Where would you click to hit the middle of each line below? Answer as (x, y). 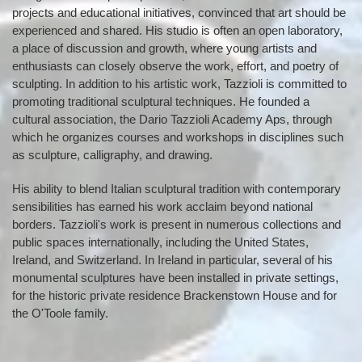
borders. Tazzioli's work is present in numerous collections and (177, 224)
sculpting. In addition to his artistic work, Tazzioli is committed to (179, 84)
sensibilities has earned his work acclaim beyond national (162, 206)
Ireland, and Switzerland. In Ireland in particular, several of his (173, 260)
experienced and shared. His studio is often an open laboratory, (177, 30)
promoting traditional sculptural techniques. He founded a (161, 101)
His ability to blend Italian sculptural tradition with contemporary (177, 189)
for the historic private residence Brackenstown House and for (175, 295)
